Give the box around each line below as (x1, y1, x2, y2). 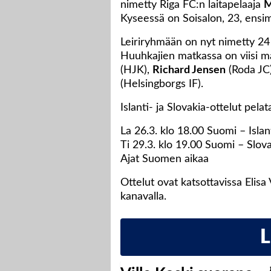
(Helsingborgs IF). (120, 79, 203, 90)
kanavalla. (120, 191, 166, 203)
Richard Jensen (152, 65, 226, 76)
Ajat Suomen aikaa (120, 154, 209, 165)
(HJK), (120, 65, 152, 76)
